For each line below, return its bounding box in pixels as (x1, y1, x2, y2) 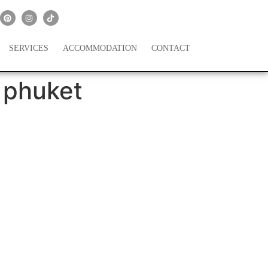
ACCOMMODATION (63, 44, 138, 53)
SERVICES (9, 44, 49, 53)
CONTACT (151, 44, 191, 53)
